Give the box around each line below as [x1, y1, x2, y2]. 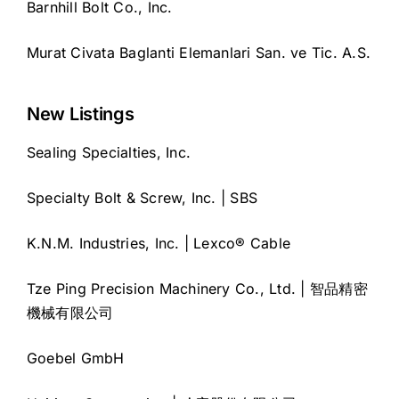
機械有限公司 [27, 304, 114, 322]
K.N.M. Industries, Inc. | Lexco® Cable [27, 234, 291, 253]
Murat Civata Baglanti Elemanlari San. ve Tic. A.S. [27, 44, 370, 62]
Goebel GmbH [27, 349, 125, 368]
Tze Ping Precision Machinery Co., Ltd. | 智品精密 [27, 280, 368, 298]
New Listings [27, 103, 134, 126]
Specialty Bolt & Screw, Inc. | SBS [27, 189, 258, 208]
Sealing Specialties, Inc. [27, 143, 191, 162]
